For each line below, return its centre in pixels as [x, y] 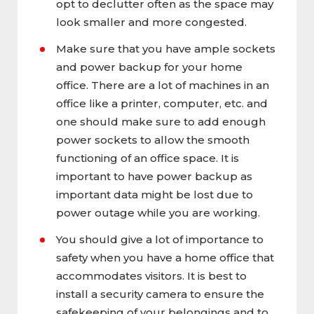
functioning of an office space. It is [148, 158]
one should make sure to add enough [161, 121]
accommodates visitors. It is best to [151, 275]
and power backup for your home [149, 67]
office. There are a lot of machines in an [163, 85]
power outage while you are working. [158, 212]
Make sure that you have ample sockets [166, 48]
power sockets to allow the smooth [153, 139]
